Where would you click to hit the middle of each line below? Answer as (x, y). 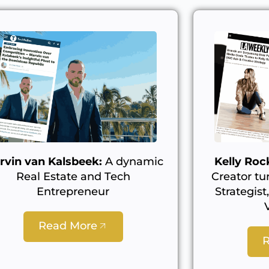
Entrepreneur (73, 191)
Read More (68, 225)
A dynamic (132, 161)
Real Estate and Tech (73, 176)
